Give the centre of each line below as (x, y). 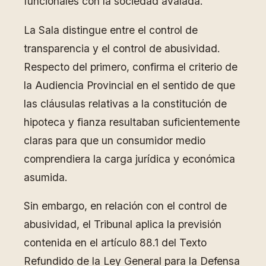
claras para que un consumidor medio (115, 140)
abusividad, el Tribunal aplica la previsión (123, 224)
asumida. (46, 177)
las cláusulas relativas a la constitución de (125, 103)
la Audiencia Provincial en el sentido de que (129, 85)
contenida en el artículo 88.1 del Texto (115, 243)
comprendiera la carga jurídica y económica (129, 159)
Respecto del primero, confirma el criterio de (131, 66)
